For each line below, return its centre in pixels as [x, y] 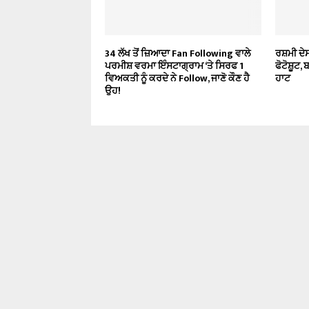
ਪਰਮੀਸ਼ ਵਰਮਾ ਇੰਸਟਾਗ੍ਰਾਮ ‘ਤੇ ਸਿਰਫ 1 [174, 66]
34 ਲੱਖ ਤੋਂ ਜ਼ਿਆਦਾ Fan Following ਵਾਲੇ [178, 53]
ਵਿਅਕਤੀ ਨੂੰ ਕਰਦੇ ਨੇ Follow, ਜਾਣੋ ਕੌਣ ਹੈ [177, 78]
